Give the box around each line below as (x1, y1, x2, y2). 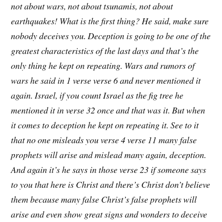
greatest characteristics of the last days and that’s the (11, 44, 199, 56)
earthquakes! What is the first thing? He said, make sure (11, 14, 209, 27)
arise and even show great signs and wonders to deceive (11, 208, 208, 220)
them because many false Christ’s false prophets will (11, 193, 197, 205)
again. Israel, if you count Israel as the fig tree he (11, 89, 184, 101)
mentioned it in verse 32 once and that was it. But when (11, 104, 206, 116)
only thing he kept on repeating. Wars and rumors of (11, 59, 195, 71)
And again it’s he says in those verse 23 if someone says (11, 163, 207, 175)
